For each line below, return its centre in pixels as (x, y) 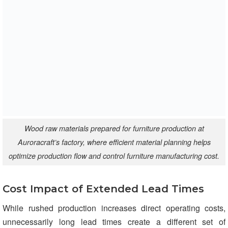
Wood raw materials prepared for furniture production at (114, 128)
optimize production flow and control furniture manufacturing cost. (114, 155)
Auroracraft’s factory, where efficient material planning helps (114, 142)
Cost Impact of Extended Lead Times (103, 189)
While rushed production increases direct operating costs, (114, 208)
